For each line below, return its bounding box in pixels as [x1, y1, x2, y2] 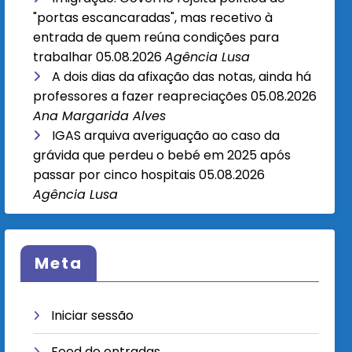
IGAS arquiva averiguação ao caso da [52, 126, 280, 145]
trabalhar [33, 48, 93, 67]
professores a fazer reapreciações [33, 87, 248, 106]
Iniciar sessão [51, 306, 134, 324]
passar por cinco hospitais [33, 166, 196, 185]
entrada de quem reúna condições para [33, 28, 280, 47]
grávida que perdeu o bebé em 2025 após [33, 146, 291, 165]
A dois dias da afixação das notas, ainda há [52, 68, 312, 86]
